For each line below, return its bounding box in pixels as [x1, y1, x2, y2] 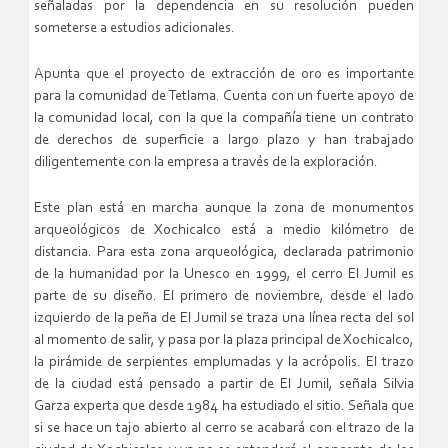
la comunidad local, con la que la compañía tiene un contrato [34, 111, 414, 127]
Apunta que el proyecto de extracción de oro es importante [34, 67, 414, 83]
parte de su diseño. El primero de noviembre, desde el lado [34, 289, 414, 305]
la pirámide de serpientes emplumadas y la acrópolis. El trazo [34, 355, 414, 371]
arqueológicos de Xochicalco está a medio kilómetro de [34, 223, 414, 239]
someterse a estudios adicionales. [34, 21, 235, 37]
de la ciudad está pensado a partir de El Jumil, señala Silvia [34, 377, 414, 393]
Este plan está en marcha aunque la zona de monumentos [34, 201, 414, 217]
